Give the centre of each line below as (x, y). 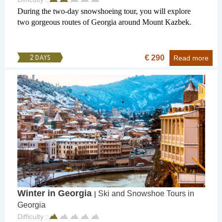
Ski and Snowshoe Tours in (146, 194)
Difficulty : (33, 217)
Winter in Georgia (56, 194)
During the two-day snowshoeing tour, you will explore (104, 11)
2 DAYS (40, 58)
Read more (191, 58)
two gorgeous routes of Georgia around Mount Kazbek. (104, 22)
